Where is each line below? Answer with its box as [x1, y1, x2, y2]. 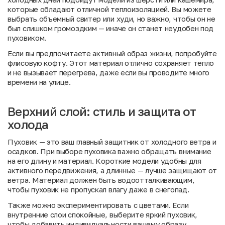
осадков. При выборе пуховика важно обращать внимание [8, 147, 211, 156]
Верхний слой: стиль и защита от [8, 104, 196, 119]
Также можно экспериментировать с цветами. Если [8, 200, 189, 209]
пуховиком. [8, 33, 46, 42]
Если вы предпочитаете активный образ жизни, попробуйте [8, 49, 217, 58]
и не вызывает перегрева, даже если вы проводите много [8, 68, 210, 77]
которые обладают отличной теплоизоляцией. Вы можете [8, 5, 211, 14]
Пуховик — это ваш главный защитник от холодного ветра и [8, 137, 216, 146]
